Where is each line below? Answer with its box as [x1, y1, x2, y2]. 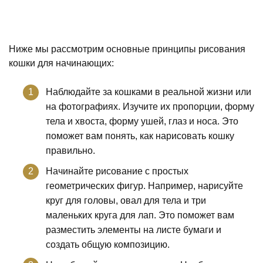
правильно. [46, 145, 95, 156]
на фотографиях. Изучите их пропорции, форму [46, 101, 254, 112]
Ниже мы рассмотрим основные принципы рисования [9, 43, 245, 54]
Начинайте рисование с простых [46, 166, 188, 176]
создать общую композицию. [46, 239, 170, 249]
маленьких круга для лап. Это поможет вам [46, 210, 234, 220]
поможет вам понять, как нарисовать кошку [46, 130, 234, 141]
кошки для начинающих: [9, 58, 114, 68]
